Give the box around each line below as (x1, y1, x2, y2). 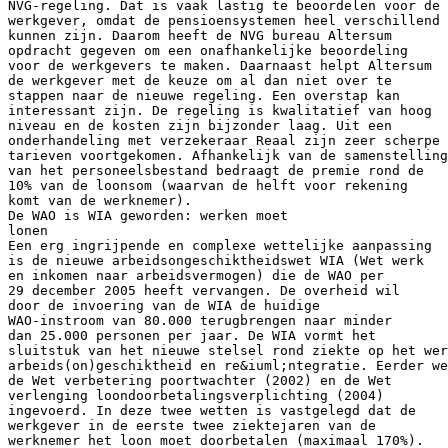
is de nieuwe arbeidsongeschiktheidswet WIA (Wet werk (8, 252, 424, 268)
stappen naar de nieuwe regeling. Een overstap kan (8, 87, 400, 103)
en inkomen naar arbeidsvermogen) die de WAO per (8, 267, 384, 283)
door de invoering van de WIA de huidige (8, 297, 320, 313)
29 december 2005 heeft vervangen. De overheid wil (8, 282, 400, 298)
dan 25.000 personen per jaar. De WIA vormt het (8, 327, 376, 343)
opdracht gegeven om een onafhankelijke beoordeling (8, 42, 408, 58)
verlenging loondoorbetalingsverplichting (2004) (8, 387, 384, 403)
